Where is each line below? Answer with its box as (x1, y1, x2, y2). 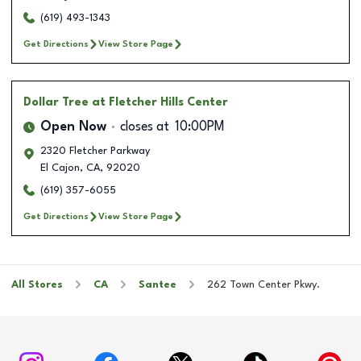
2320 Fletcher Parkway (40, 145, 150, 156)
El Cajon (40, 162, 80, 173)
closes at (120, 120, 169, 134)
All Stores (11, 279, 63, 290)
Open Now (40, 120, 106, 134)
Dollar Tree (23, 96, 89, 108)
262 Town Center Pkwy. (207, 279, 320, 290)
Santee (139, 279, 176, 290)
